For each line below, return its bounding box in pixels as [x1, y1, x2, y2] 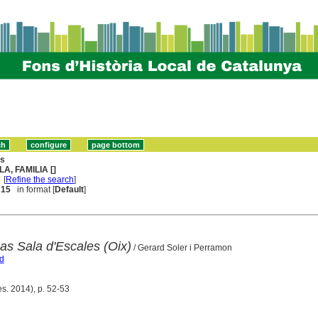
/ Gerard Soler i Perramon [131, 242, 232, 253]
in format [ [11, 184, 55, 194]
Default [55, 184, 84, 194]
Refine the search [6, 174, 75, 185]
